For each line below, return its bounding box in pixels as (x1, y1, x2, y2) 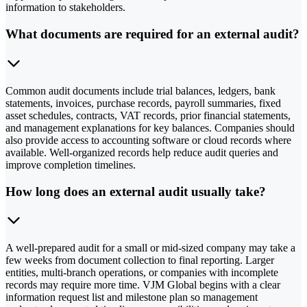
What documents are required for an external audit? (5, 27, 299, 42)
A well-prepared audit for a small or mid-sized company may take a (5, 242, 295, 254)
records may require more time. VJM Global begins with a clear (5, 279, 280, 291)
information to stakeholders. (5, 1, 125, 14)
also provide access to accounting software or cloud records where (5, 134, 291, 146)
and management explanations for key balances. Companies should (5, 121, 295, 134)
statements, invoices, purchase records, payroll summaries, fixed (5, 97, 281, 109)
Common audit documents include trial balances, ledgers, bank (5, 84, 275, 97)
